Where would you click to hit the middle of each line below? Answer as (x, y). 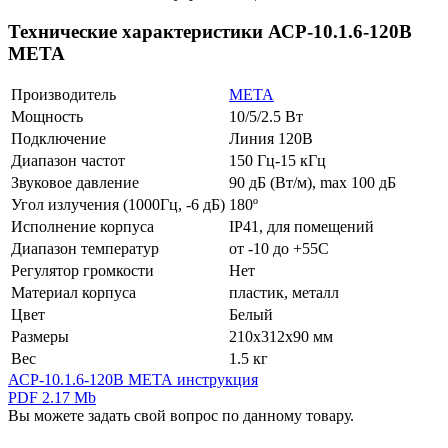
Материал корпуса (73, 293)
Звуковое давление (75, 183)
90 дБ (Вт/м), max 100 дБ (312, 183)
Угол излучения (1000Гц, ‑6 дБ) (118, 205)
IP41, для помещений (301, 227)
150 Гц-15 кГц (277, 161)
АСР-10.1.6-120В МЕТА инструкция (133, 380)
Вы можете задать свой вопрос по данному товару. (181, 416)
